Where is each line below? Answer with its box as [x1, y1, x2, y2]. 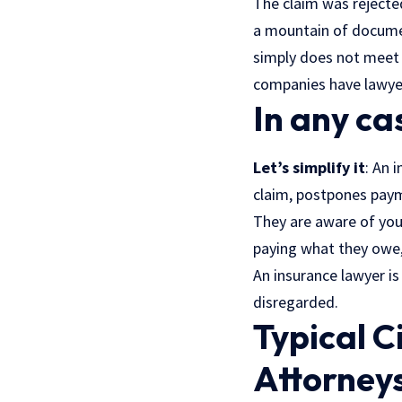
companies [253, 74, 326, 95]
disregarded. [253, 292, 338, 313]
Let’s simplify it [253, 157, 365, 179]
